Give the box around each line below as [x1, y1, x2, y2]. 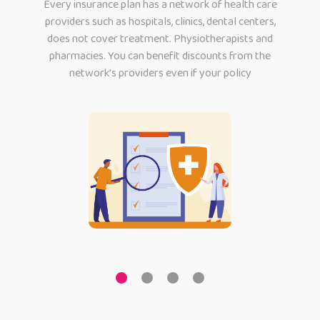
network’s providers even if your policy [69, 64, 251, 82]
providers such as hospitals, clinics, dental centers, [44, 12, 276, 31]
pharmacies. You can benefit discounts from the [49, 46, 271, 65]
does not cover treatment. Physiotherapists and [47, 29, 273, 48]
